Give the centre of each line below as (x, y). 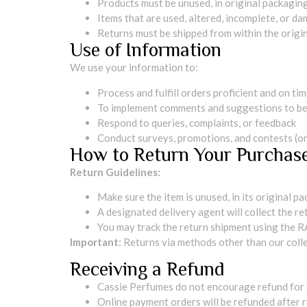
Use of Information (146, 50)
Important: (96, 242)
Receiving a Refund (147, 269)
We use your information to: (134, 67)
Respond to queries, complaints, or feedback (197, 122)
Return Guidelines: (115, 172)
